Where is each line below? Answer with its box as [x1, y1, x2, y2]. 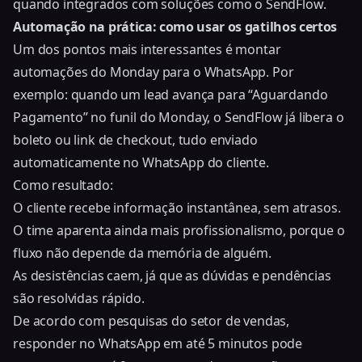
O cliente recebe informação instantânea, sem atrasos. [13, 198, 341, 217]
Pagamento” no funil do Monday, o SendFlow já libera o [13, 107, 344, 126]
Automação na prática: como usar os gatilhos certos [13, 17, 337, 36]
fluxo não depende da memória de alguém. [13, 243, 271, 262]
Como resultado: [13, 175, 113, 194]
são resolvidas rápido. [13, 288, 145, 307]
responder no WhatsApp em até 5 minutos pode [13, 334, 303, 352]
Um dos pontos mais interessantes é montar [13, 40, 281, 58]
